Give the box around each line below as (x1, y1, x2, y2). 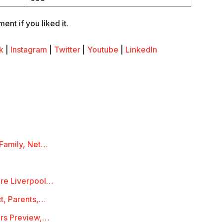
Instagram (10, 45, 47, 55)
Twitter (54, 45, 80, 55)
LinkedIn (125, 45, 157, 55)
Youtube (87, 45, 118, 55)
